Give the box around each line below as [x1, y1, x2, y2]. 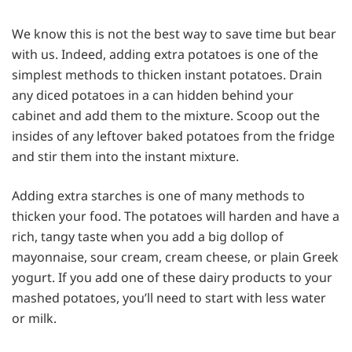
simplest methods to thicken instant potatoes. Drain [12, 66, 322, 84]
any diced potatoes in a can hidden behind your [12, 86, 294, 104]
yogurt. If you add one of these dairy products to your [12, 269, 332, 287]
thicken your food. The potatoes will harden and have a [12, 207, 339, 225]
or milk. [12, 310, 57, 328]
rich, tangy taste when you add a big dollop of [12, 228, 284, 246]
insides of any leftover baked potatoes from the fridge [12, 127, 335, 145]
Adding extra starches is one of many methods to [12, 187, 305, 205]
